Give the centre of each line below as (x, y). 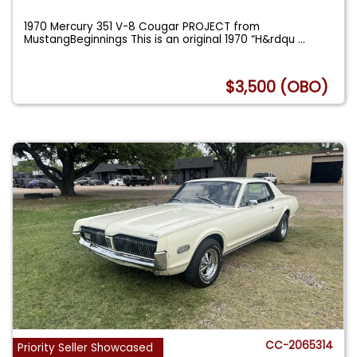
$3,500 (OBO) (277, 88)
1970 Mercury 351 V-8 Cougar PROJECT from (142, 27)
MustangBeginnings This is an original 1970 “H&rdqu (161, 40)
